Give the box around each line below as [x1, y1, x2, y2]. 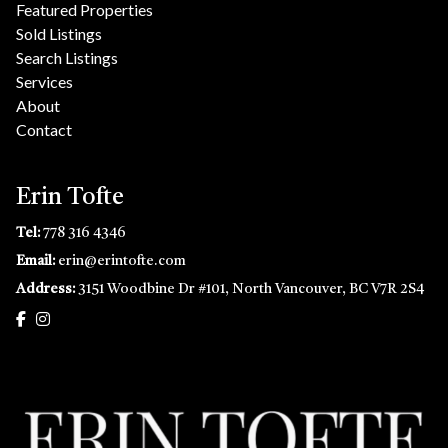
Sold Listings [16, 24, 102, 43]
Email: [16, 254, 58, 268]
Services [16, 72, 73, 91]
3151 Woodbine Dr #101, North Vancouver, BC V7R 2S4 [78, 282, 424, 296]
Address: [16, 282, 78, 296]
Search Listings [16, 48, 118, 67]
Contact [16, 120, 72, 139]
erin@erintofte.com [58, 254, 186, 268]
